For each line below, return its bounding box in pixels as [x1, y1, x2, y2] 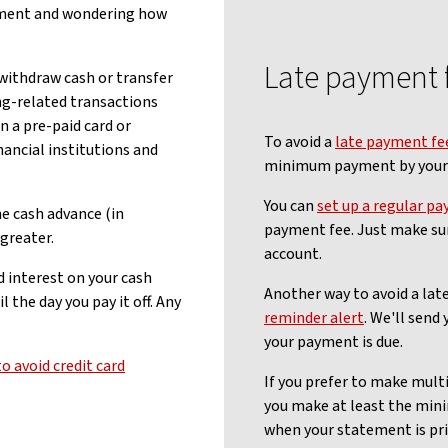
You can [264, 195, 317, 217]
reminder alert [264, 307, 364, 329]
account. [264, 243, 325, 265]
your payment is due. [264, 331, 403, 353]
